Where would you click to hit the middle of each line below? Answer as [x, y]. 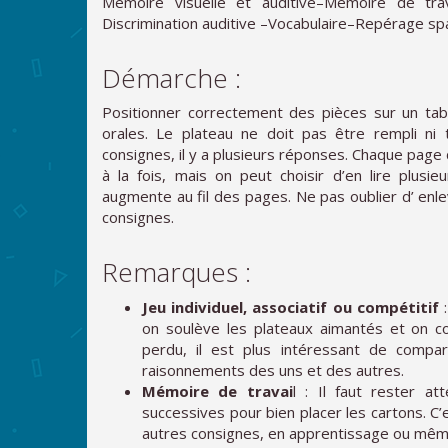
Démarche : [171, 77]
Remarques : [176, 272]
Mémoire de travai [217, 390]
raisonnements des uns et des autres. [273, 369]
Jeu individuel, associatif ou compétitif [290, 306]
